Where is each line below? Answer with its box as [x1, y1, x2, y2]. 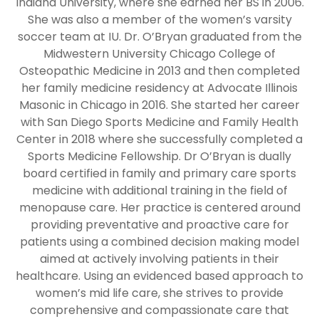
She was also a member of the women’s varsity [27, 11, 292, 28]
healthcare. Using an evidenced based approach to [16, 268, 303, 285]
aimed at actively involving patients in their [40, 251, 279, 268]
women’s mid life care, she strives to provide [36, 285, 283, 302]
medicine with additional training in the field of [31, 182, 288, 199]
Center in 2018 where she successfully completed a [16, 131, 303, 148]
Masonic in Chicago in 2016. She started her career [19, 97, 300, 114]
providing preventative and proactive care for [30, 216, 289, 234]
